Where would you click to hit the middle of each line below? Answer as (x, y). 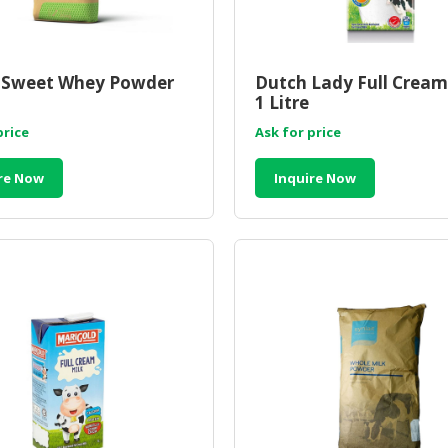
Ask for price (298, 132)
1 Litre (282, 103)
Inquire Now (315, 178)
